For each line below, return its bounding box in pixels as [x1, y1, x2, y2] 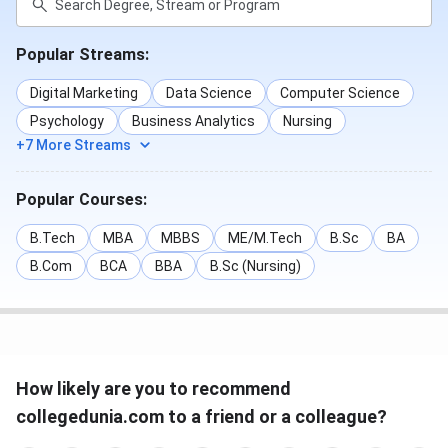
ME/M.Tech [228, 230, 302, 247]
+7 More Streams [16, 137, 131, 154]
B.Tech [30, 230, 75, 247]
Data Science [166, 85, 252, 102]
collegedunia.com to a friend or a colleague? [16, 406, 387, 428]
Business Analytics [132, 113, 255, 130]
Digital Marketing [30, 85, 138, 102]
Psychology [30, 113, 104, 130]
